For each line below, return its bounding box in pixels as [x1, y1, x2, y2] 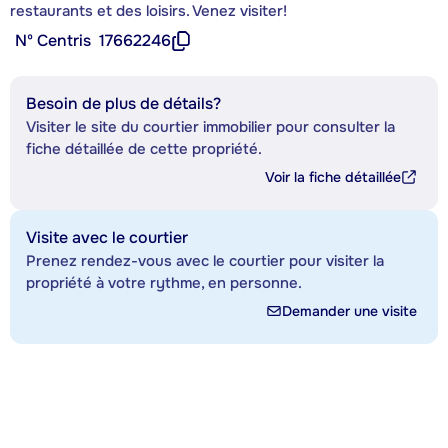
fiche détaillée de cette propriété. [26, 138, 262, 159]
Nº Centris [15, 29, 91, 51]
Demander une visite [282, 301, 417, 320]
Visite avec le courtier [26, 226, 188, 248]
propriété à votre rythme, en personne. [26, 272, 302, 293]
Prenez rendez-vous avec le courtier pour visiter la [26, 250, 384, 271]
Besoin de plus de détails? [26, 92, 221, 114]
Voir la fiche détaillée [265, 167, 401, 186]
